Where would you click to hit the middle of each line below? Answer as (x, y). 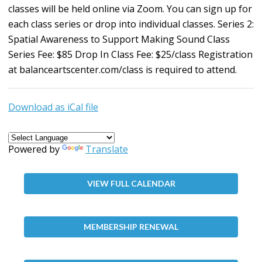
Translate (107, 149)
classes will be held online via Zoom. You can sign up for (130, 9)
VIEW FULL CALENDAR (131, 184)
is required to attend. (190, 70)
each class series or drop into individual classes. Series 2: (131, 24)
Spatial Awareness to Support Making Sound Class (119, 39)
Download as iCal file (53, 107)
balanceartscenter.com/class (81, 70)
